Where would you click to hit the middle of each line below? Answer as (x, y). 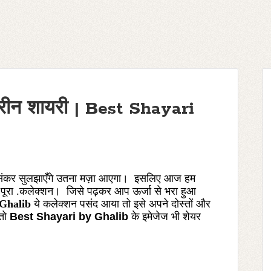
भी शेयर (186, 217)
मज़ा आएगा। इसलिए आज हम (138, 178)
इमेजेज (157, 217)
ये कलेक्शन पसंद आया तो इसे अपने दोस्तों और (122, 204)
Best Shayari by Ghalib (69, 217)
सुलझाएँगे (38, 178)
